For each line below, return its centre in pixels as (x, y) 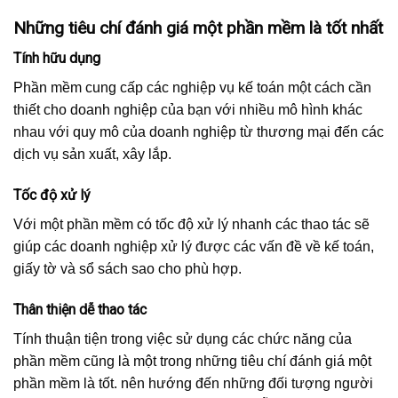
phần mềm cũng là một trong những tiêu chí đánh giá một (192, 361)
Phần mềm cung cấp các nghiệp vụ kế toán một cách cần (192, 88)
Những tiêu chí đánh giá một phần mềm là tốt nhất (198, 28)
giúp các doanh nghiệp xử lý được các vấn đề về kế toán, (194, 246)
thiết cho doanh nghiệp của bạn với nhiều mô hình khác (188, 110)
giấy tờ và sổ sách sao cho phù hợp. (127, 268)
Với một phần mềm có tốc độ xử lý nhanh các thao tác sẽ (191, 224)
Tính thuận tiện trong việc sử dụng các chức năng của (183, 338)
